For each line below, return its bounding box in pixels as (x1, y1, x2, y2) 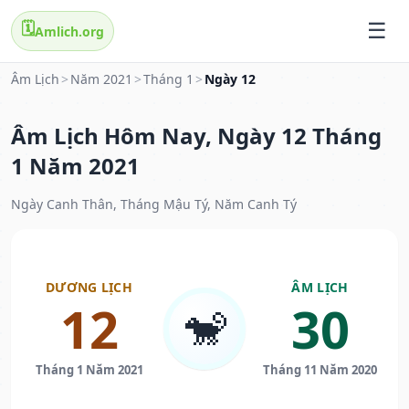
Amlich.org (35, 22, 104, 40)
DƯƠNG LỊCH (46, 278, 132, 297)
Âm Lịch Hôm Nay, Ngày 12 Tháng (11, 121, 382, 152)
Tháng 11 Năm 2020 (263, 362, 377, 379)
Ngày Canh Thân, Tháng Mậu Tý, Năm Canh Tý (11, 195, 297, 214)
